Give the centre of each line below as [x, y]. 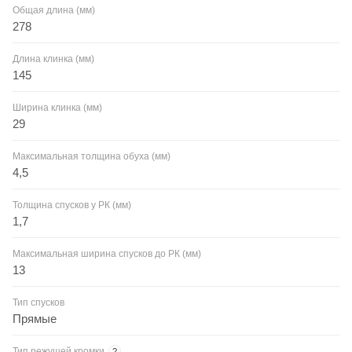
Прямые [35, 318]
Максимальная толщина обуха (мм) [92, 156]
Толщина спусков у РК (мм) [72, 205]
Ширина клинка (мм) [57, 107]
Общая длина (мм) [54, 10]
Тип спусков [38, 302]
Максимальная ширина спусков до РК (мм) [107, 253]
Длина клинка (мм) [53, 59]
